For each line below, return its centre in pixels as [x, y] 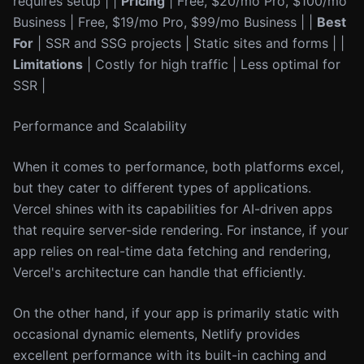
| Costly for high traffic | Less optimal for [212, 64]
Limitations [48, 64]
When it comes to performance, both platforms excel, [178, 167]
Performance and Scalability [100, 126]
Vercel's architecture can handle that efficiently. [159, 272]
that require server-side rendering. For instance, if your [181, 230]
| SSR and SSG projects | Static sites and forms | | [189, 43]
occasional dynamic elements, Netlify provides [156, 334]
